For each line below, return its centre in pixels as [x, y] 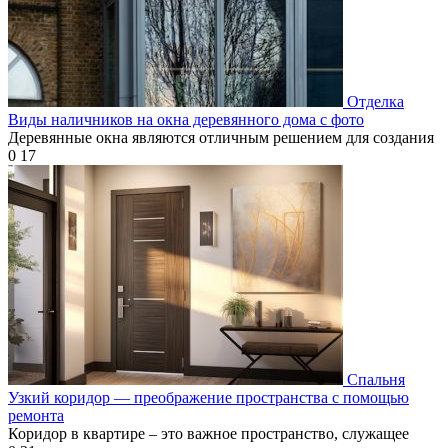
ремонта [36, 416]
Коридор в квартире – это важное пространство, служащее [208, 434]
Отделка [375, 102]
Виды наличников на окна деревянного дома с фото [186, 120]
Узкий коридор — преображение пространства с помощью [208, 398]
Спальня [376, 380]
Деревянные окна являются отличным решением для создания [221, 138]
